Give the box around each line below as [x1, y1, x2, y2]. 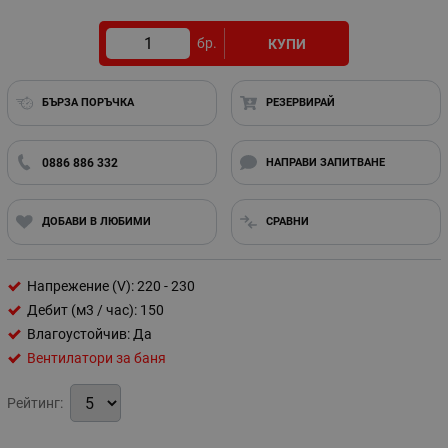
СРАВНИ [265, 215, 309, 228]
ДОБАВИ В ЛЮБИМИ [41, 215, 151, 228]
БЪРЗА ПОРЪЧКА [41, 96, 134, 109]
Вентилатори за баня [27, 349, 166, 366]
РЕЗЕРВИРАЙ [265, 96, 335, 109]
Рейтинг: [7, 395, 63, 411]
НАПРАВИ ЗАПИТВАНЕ [265, 155, 385, 169]
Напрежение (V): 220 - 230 [27, 277, 195, 294]
